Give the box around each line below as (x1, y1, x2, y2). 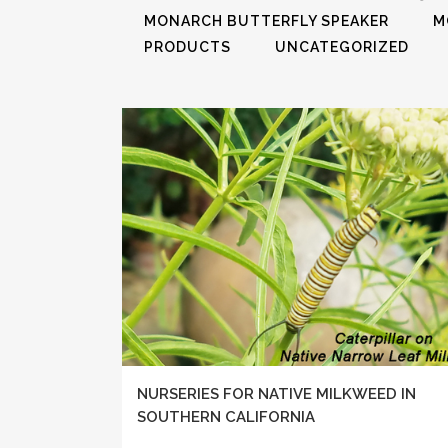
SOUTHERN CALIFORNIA (137, 408, 315, 427)
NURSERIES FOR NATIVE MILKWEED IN (137, 385, 416, 404)
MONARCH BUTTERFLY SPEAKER (144, 13, 389, 29)
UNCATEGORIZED (275, 39, 409, 55)
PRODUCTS (144, 39, 231, 55)
